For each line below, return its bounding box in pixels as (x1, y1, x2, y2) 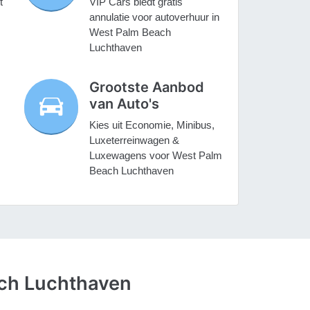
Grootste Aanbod (89, 79, 205, 96)
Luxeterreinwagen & (89, 134, 180, 147)
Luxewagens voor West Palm (89, 149, 223, 162)
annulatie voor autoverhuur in (89, 11, 220, 24)
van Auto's (89, 95, 160, 113)
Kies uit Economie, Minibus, (89, 119, 215, 131)
